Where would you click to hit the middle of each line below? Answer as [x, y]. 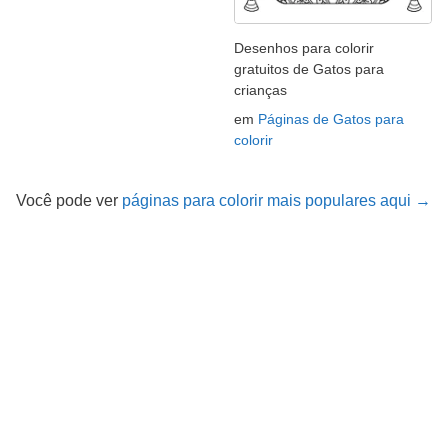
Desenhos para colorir [304, 47]
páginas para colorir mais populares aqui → [276, 200]
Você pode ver [69, 200]
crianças [260, 89]
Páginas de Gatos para [331, 118]
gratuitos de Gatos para [309, 68]
